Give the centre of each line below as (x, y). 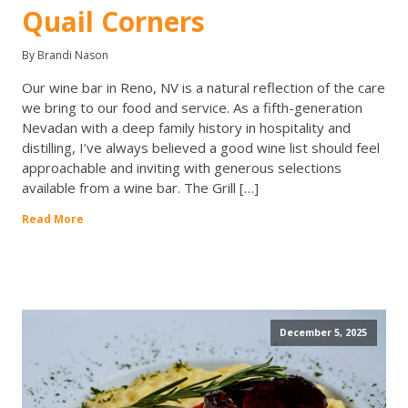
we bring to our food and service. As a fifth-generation (192, 108)
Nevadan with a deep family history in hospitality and (186, 128)
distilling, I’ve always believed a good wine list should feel (201, 148)
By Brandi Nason (65, 56)
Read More (53, 219)
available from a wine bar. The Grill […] (140, 188)
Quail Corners (113, 22)
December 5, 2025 (323, 332)
